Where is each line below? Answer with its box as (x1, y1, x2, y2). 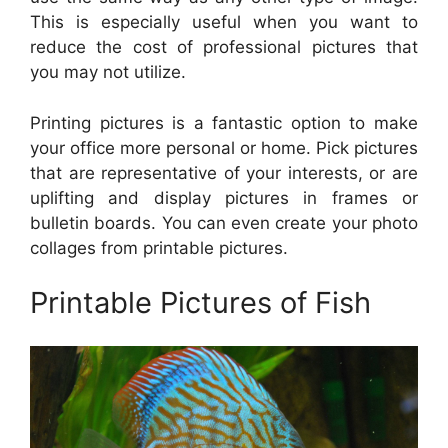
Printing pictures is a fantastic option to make (30, 112, 418, 133)
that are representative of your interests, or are (30, 162, 418, 183)
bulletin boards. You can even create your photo (30, 212, 418, 233)
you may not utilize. (30, 62, 186, 83)
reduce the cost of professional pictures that (30, 37, 418, 58)
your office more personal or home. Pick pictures (30, 137, 418, 158)
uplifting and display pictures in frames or (30, 187, 418, 208)
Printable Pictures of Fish (30, 285, 371, 321)
